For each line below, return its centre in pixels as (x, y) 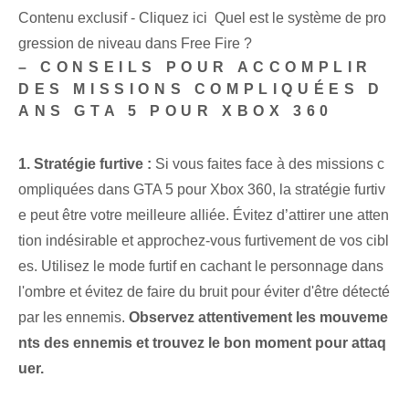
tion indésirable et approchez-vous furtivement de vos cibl (204, 241)
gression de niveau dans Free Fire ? (135, 44)
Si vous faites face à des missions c (268, 164)
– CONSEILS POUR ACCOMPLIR (196, 68)
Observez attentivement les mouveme (257, 318)
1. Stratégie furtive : (85, 164)
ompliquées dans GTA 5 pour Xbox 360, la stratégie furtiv (202, 190)
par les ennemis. (72, 318)
